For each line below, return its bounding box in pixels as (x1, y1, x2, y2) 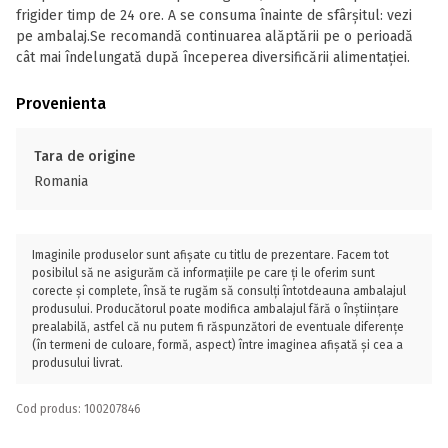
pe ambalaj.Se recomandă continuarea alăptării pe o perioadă (16, 28, 413, 45)
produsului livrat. (32, 356, 123, 370)
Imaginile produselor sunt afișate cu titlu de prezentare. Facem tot (32, 248, 389, 262)
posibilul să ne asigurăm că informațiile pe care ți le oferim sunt (32, 266, 375, 280)
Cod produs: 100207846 (16, 402, 141, 416)
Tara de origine (34, 148, 135, 165)
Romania (34, 173, 88, 190)
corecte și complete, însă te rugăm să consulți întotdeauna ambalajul (32, 284, 406, 298)
